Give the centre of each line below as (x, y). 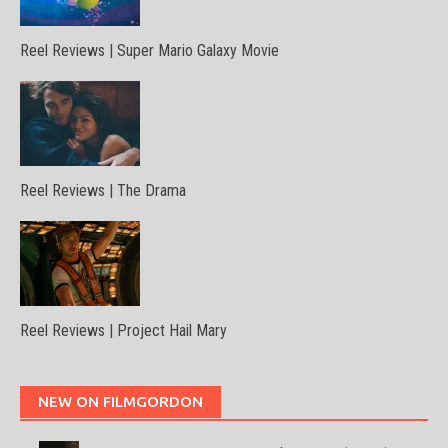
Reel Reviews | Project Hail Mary (123, 330)
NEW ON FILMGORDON (120, 401)
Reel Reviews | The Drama (103, 190)
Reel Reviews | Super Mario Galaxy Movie (149, 50)
